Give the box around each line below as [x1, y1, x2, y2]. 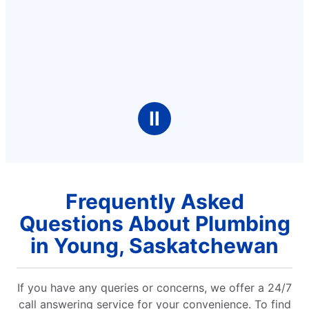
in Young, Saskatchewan [30, 232, 279, 258]
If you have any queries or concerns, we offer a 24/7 [17, 280, 292, 295]
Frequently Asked [65, 188, 244, 214]
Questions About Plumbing [19, 210, 290, 236]
